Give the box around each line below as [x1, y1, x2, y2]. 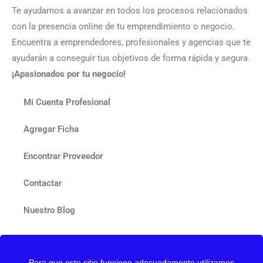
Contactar [23, 178, 62, 188]
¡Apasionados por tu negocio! [12, 69, 126, 79]
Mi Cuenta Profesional [23, 97, 110, 107]
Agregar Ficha [23, 124, 79, 134]
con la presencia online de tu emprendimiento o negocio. [12, 21, 235, 32]
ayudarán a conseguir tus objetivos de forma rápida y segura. [12, 53, 250, 63]
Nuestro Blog [23, 205, 75, 215]
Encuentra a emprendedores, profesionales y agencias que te [12, 37, 251, 48]
